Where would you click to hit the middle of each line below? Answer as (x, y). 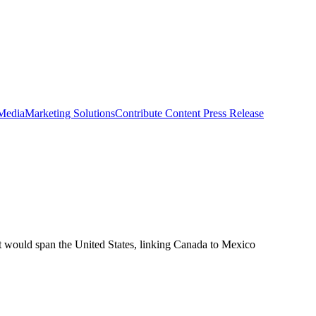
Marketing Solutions (70, 113)
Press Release (232, 113)
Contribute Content (158, 113)
